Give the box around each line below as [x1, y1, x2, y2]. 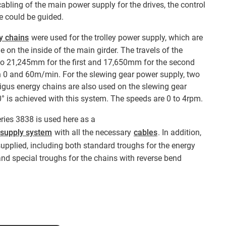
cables [134, 128, 157, 138]
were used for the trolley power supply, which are [29, 33, 203, 43]
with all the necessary [52, 128, 133, 138]
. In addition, [158, 128, 201, 138]
